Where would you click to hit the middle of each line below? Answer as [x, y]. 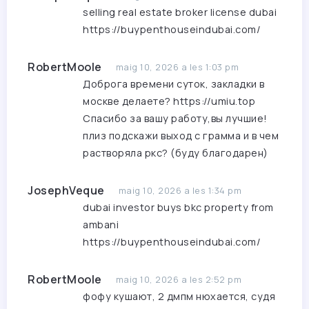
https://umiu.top [214, 101]
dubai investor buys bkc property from [178, 208]
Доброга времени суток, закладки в [174, 84]
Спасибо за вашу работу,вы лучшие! [175, 119]
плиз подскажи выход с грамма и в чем [181, 136]
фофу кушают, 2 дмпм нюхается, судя [179, 297]
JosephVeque [66, 191]
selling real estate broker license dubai [180, 12]
